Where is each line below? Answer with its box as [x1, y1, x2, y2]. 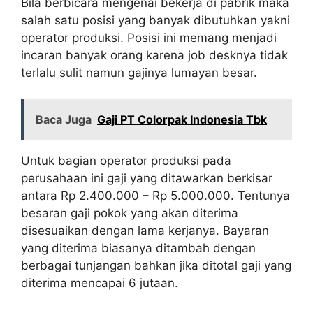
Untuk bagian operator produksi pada [21, 154, 231, 168]
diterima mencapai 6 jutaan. [21, 276, 178, 290]
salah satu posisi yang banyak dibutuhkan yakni [21, 13, 290, 27]
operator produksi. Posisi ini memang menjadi [21, 30, 277, 45]
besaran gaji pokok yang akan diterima [21, 206, 238, 220]
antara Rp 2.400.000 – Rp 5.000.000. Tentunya [21, 189, 290, 203]
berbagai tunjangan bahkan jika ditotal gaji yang [21, 259, 291, 272]
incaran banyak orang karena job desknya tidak [21, 48, 288, 62]
